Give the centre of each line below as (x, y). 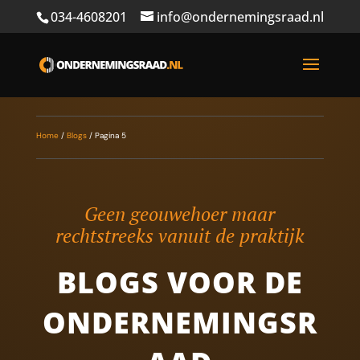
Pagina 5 (110, 135)
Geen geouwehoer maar (180, 214)
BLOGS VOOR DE (180, 282)
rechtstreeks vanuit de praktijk (180, 235)
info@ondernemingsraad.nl (240, 17)
